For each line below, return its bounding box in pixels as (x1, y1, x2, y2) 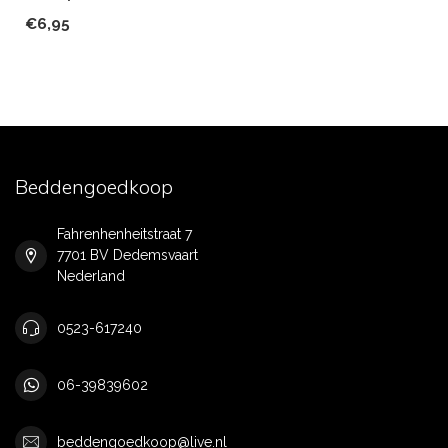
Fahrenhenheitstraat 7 (57, 226, 192, 242)
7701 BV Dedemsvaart (57, 247, 198, 263)
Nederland (57, 268, 125, 284)
